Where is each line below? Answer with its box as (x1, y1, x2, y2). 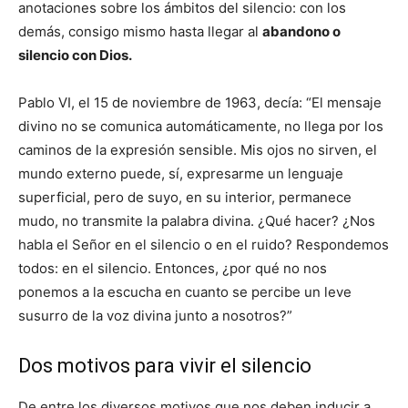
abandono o (262, 23, 341, 40)
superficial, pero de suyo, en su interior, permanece (18, 189, 352, 206)
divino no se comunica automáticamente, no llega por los (18, 117, 383, 135)
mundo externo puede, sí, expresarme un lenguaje (18, 165, 343, 182)
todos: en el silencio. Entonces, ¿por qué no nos (18, 260, 327, 277)
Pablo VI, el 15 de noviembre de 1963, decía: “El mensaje (18, 94, 382, 111)
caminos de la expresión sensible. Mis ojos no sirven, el (18, 141, 377, 158)
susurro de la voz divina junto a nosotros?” (18, 307, 292, 324)
